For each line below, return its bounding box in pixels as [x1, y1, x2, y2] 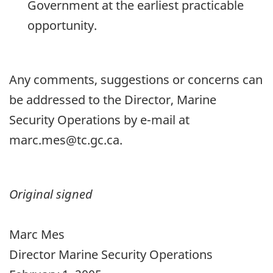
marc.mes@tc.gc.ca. [9, 132, 122, 149]
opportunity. [27, 17, 97, 34]
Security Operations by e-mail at [9, 112, 190, 129]
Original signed [9, 186, 93, 203]
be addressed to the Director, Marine [9, 91, 216, 108]
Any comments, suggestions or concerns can [9, 71, 263, 88]
